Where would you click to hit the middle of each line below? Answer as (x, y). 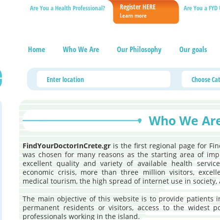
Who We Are (81, 49)
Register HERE (138, 7)
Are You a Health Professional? (68, 8)
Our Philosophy (139, 49)
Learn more (133, 15)
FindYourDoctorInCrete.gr (67, 146)
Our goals (193, 49)
